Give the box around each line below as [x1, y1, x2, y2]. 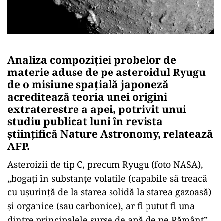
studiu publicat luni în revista [7, 114, 163, 128]
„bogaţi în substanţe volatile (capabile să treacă [7, 172, 207, 184]
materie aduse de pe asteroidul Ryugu [7, 65, 206, 79]
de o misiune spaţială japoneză [7, 77, 169, 91]
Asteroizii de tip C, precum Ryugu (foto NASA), [7, 158, 203, 170]
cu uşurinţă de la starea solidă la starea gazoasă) [7, 185, 211, 198]
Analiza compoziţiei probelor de [7, 52, 176, 67]
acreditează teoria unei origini [7, 89, 167, 104]
